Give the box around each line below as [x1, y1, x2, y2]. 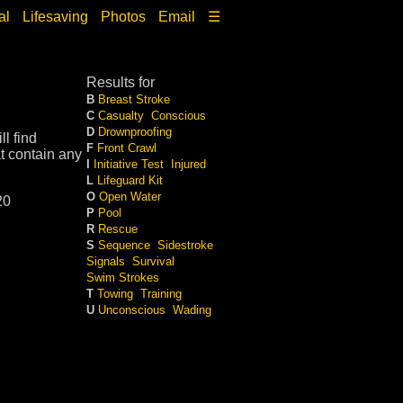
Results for [86, 75, 155, 90]
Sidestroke [157, 238, 213, 252]
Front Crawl [97, 141, 157, 155]
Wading [173, 303, 211, 317]
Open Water [99, 190, 161, 203]
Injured [171, 157, 206, 171]
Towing [97, 287, 133, 300]
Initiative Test [94, 157, 164, 171]
